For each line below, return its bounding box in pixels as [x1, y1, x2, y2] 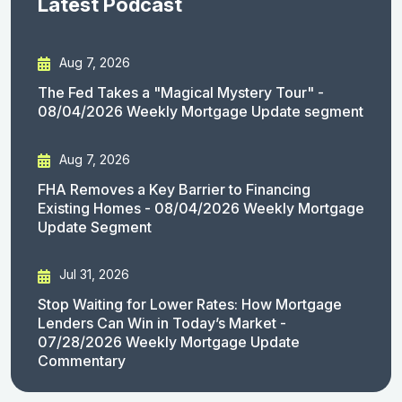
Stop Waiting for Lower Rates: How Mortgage [38, 295, 342, 314]
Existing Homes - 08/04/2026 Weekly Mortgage [38, 198, 364, 217]
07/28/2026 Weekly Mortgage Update [38, 333, 300, 352]
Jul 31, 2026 [56, 267, 129, 283]
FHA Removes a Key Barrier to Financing [38, 179, 310, 198]
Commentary [38, 352, 126, 371]
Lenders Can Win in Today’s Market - [38, 314, 286, 333]
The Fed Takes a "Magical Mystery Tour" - [38, 83, 324, 102]
